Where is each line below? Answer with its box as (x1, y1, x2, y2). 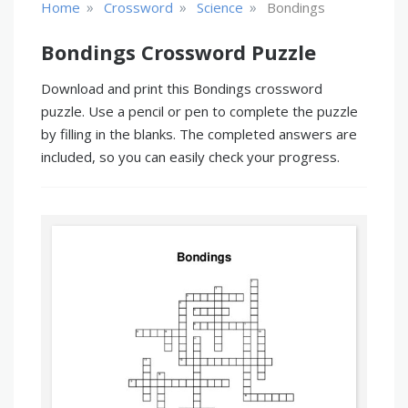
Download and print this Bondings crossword (41, 79, 322, 97)
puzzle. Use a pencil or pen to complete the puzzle (41, 102, 358, 120)
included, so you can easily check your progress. (41, 148, 340, 166)
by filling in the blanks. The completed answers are (41, 125, 357, 143)
